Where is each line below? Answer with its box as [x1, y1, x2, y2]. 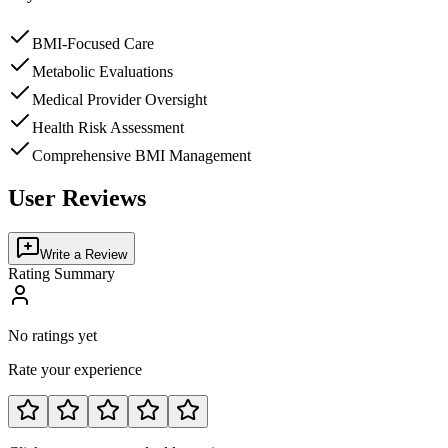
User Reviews [8, 185, 146, 212]
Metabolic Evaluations [32, 63, 173, 81]
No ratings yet [8, 327, 97, 345]
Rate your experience [8, 361, 142, 379]
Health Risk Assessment [32, 119, 184, 137]
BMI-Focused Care [32, 35, 154, 53]
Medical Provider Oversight [32, 91, 207, 109]
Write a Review [40, 247, 127, 263]
